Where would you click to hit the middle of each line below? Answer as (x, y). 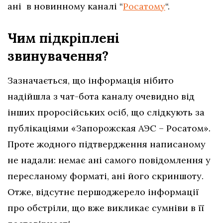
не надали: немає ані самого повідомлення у (109, 160)
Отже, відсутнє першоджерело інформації (103, 192)
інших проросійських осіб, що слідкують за (106, 112)
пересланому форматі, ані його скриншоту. (106, 176)
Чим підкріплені (63, 38)
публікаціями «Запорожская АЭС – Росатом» (108, 128)
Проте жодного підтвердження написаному (107, 144)
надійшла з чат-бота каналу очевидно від (101, 97)
